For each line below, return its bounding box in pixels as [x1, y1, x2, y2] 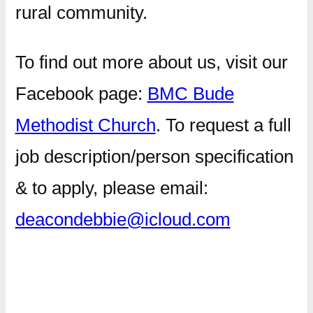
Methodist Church [15, 114, 156, 136]
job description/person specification [15, 145, 293, 167]
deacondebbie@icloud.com [15, 208, 231, 230]
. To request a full [155, 114, 291, 136]
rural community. [15, 1, 147, 23]
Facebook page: [15, 82, 147, 104]
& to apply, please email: [15, 177, 208, 198]
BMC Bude [147, 82, 234, 104]
